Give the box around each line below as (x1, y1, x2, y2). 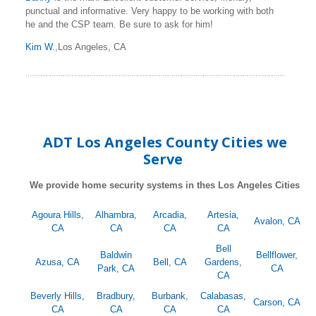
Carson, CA (253, 297, 300, 308)
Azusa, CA (35, 257, 80, 268)
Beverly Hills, (30, 291, 85, 302)
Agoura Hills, (31, 209, 84, 221)
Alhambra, (95, 209, 137, 221)
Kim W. (25, 42, 55, 53)
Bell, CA (152, 257, 187, 268)
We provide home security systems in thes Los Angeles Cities (30, 180, 300, 191)
